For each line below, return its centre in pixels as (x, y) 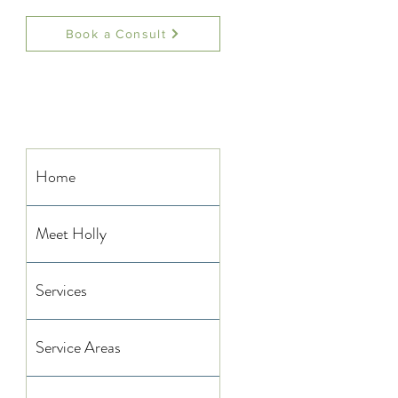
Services (61, 291)
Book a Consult (116, 34)
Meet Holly (71, 234)
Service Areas (78, 347)
